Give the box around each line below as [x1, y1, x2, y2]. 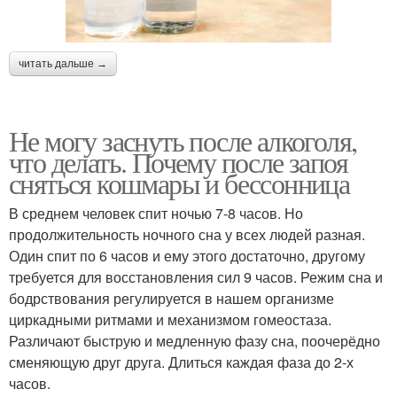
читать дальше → [19, 57, 107, 70]
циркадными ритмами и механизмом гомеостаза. [9, 308, 331, 330]
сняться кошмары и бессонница [9, 163, 350, 202]
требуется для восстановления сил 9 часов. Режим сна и [9, 266, 383, 287]
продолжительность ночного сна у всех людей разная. [9, 223, 365, 245]
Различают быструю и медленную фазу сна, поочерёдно [9, 330, 380, 351]
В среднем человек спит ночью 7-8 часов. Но [9, 202, 303, 223]
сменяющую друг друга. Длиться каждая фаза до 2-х [9, 351, 354, 372]
